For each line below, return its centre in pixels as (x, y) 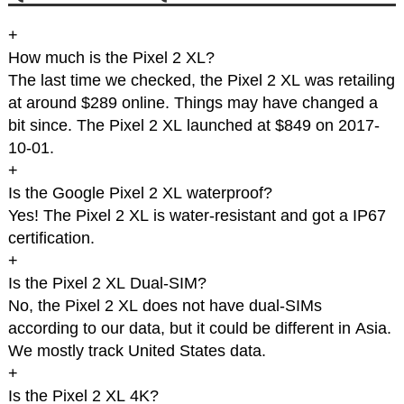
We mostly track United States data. (137, 351)
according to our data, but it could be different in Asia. (199, 329)
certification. (51, 239)
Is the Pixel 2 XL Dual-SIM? (107, 284)
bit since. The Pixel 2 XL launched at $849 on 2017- (193, 126)
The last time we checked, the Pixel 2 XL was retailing (201, 81)
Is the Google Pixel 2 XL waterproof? (140, 193)
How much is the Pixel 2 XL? (111, 58)
